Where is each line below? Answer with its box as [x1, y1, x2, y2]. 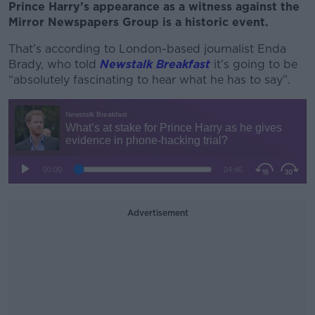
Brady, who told [8, 58, 100, 71]
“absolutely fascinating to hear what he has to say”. [8, 73, 294, 86]
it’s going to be [210, 58, 297, 71]
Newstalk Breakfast [100, 58, 210, 71]
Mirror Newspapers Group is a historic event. [8, 15, 276, 29]
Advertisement [127, 207, 188, 218]
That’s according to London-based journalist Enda [8, 42, 286, 56]
